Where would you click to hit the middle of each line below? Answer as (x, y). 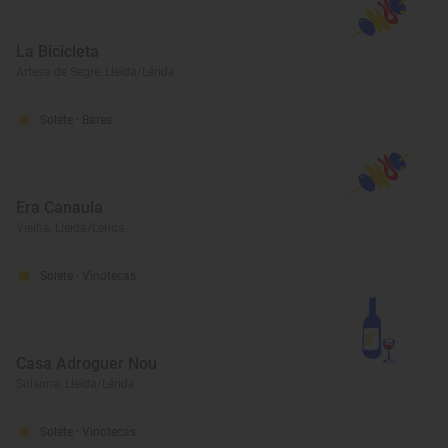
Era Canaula (59, 207)
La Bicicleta (57, 51)
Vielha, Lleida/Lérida (70, 228)
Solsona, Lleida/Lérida (75, 384)
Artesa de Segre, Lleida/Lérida (95, 72)
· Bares (94, 120)
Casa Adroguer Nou (86, 363)
